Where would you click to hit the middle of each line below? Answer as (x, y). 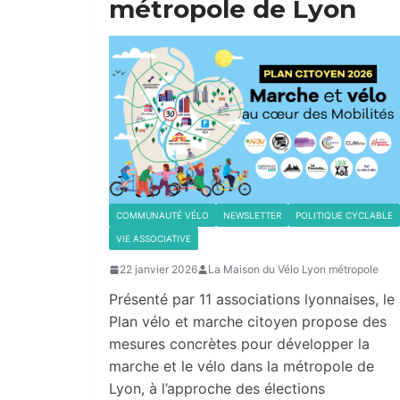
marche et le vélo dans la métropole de (242, 367)
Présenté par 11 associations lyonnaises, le (252, 300)
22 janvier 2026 (158, 270)
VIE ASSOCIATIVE (154, 239)
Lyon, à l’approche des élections (217, 389)
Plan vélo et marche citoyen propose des (248, 322)
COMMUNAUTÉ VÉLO (162, 216)
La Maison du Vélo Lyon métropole (293, 270)
